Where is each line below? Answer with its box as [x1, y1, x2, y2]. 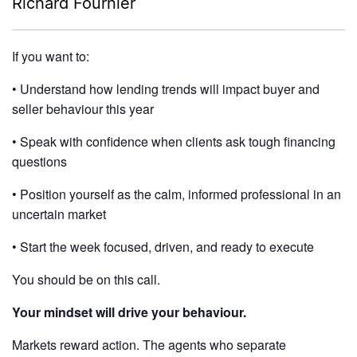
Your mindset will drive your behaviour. [12, 303, 249, 321]
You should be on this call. [12, 270, 160, 288]
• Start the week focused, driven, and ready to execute [12, 237, 314, 256]
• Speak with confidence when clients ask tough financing [12, 132, 335, 151]
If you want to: [12, 47, 89, 65]
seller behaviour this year [12, 100, 154, 118]
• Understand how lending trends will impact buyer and [12, 80, 320, 98]
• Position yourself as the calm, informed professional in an [12, 185, 341, 203]
